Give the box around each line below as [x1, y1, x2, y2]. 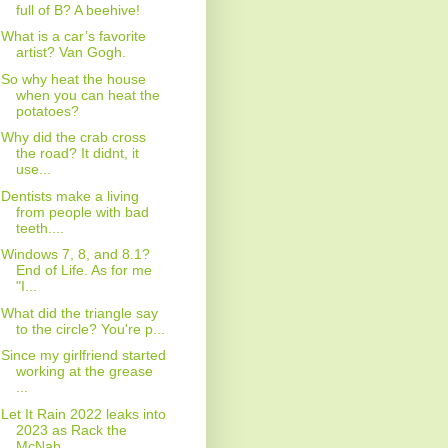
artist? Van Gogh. [15, 44, 126, 61]
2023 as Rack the [15, 421, 127, 438]
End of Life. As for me [15, 262, 152, 279]
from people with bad [15, 203, 149, 220]
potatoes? [15, 102, 79, 119]
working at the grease [15, 363, 153, 380]
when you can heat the [15, 86, 160, 103]
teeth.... [15, 219, 64, 236]
